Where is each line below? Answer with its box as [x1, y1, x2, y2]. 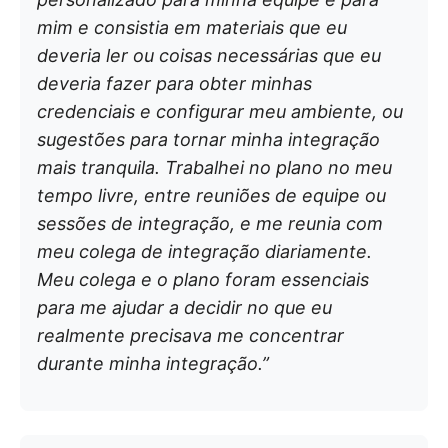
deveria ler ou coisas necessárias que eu [37, 45, 381, 67]
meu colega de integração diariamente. [37, 241, 372, 263]
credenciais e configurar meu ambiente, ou [37, 101, 403, 123]
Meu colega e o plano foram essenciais [37, 269, 369, 291]
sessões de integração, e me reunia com [37, 213, 383, 235]
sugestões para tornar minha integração [37, 129, 380, 151]
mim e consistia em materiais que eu [37, 17, 347, 39]
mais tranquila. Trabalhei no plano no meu [37, 157, 392, 179]
